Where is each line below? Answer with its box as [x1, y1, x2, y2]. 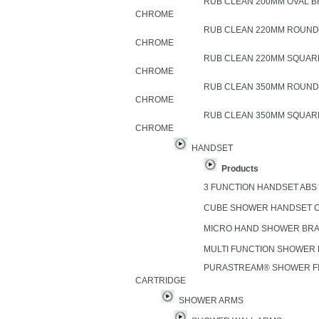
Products [221, 164, 258, 174]
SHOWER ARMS [179, 296, 244, 305]
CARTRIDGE [135, 276, 186, 286]
